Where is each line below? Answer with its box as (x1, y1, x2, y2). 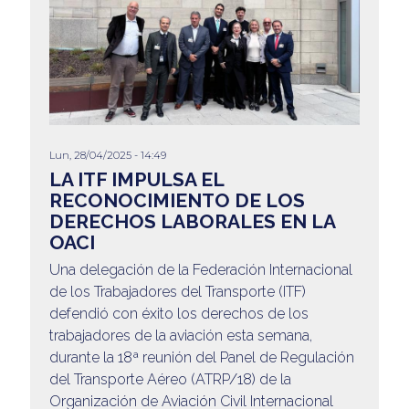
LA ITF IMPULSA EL (48, 167, 224, 191)
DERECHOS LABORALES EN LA (48, 209, 335, 233)
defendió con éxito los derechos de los (48, 304, 309, 322)
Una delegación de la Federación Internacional (48, 260, 352, 278)
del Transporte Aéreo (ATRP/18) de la (48, 370, 291, 388)
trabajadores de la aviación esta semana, (48, 326, 312, 344)
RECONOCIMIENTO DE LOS (48, 188, 305, 212)
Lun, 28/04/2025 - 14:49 (48, 148, 166, 162)
